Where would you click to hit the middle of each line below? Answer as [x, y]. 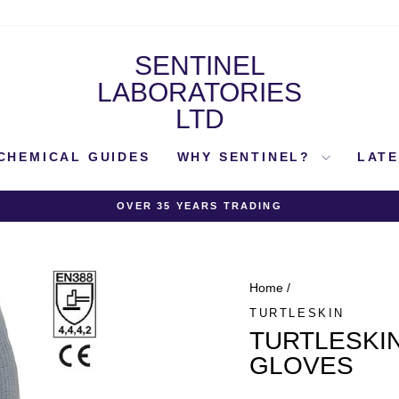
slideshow [223, 232]
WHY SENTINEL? [247, 157]
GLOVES [301, 365]
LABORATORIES [199, 92]
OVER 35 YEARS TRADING [199, 206]
